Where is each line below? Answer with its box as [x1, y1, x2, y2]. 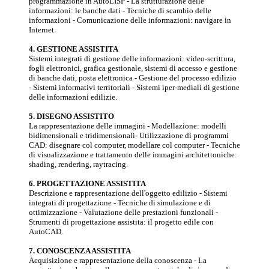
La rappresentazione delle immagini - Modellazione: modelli [29, 121, 226, 130]
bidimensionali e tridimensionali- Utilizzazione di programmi [29, 131, 229, 140]
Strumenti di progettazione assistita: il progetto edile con [29, 217, 214, 226]
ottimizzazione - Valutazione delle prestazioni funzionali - [29, 208, 218, 217]
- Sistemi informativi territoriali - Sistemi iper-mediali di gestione [29, 83, 240, 92]
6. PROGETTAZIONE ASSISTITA [29, 179, 146, 188]
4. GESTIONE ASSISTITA [29, 44, 118, 53]
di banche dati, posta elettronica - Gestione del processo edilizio [29, 73, 237, 82]
